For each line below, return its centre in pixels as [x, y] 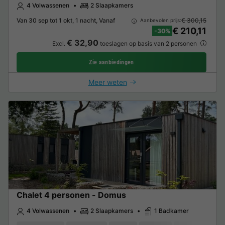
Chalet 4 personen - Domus [71, 195]
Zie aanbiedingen [111, 62]
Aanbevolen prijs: [160, 20]
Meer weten [107, 82]
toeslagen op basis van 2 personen [148, 43]
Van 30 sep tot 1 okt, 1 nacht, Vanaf [66, 20]
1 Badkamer [172, 210]
